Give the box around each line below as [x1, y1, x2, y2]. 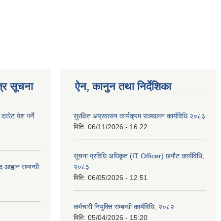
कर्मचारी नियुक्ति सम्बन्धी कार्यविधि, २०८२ [74, 202, 174, 211]
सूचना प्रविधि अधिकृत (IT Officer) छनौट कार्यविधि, [74, 151, 204, 160]
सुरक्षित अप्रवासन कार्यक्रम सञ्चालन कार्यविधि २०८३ [74, 111, 205, 120]
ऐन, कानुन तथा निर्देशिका [75, 80, 171, 93]
